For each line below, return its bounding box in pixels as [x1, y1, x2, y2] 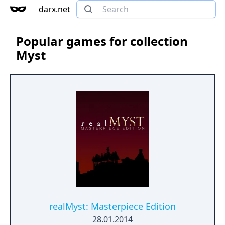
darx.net [39, 4, 70, 15]
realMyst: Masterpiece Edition [49, 200, 176, 212]
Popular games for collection [16, 33, 188, 49]
